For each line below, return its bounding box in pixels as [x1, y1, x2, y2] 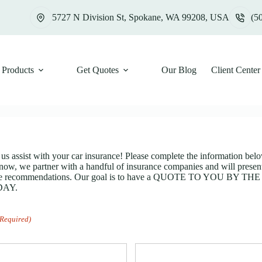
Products [1, 65, 34, 75]
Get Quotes [76, 65, 119, 75]
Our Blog [161, 65, 196, 75]
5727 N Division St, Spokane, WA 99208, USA [51, 12, 229, 22]
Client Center [211, 65, 260, 75]
